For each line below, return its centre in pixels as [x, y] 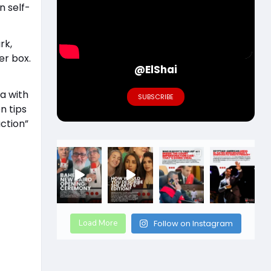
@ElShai [156, 70]
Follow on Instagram [194, 223]
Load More [98, 223]
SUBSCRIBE [156, 97]
